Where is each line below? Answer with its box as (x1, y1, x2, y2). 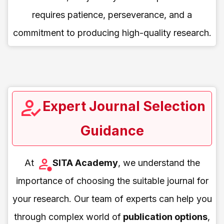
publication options (121, 211, 207, 222)
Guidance (80, 122, 144, 139)
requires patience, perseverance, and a (32, 9, 192, 20)
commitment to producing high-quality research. (12, 27, 211, 38)
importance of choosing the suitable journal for (15, 175, 208, 186)
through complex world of (14, 211, 121, 222)
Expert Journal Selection (42, 97, 205, 114)
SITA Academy (52, 157, 118, 168)
